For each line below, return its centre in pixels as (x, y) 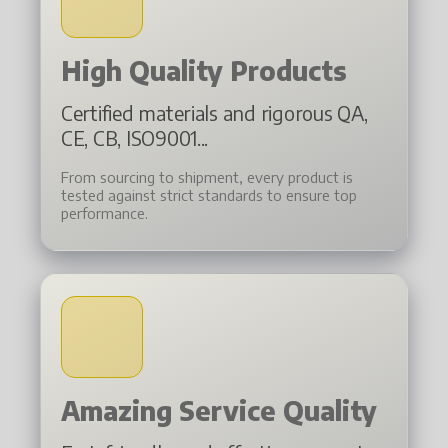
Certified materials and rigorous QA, (214, 112)
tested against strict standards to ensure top (209, 194)
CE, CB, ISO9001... (135, 137)
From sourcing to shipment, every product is (207, 176)
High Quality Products (204, 70)
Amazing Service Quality (219, 410)
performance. (104, 212)
